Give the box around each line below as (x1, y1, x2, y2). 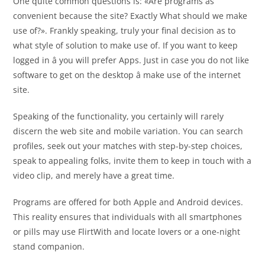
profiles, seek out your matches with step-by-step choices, (13, 140, 243, 152)
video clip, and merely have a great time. (13, 170, 175, 182)
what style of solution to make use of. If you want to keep (13, 40, 238, 51)
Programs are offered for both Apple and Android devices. (13, 196, 244, 208)
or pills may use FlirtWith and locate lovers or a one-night (13, 226, 241, 238)
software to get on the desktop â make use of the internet (13, 69, 241, 81)
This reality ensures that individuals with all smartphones (13, 211, 243, 223)
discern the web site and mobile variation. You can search (13, 125, 244, 137)
